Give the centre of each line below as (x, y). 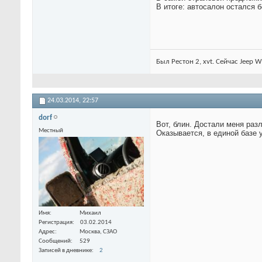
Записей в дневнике (65, 251)
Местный (51, 131)
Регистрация (56, 223)
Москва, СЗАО (98, 232)
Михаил (90, 213)
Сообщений (55, 242)
